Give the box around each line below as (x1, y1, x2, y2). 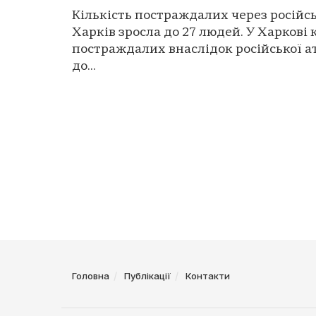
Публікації (124, 270, 171, 282)
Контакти (186, 270, 230, 282)
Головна (72, 270, 109, 282)
